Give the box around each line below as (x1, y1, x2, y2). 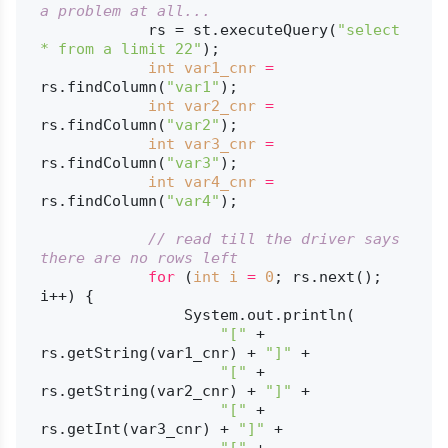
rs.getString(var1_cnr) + (39, 343, 265, 362)
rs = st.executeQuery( (147, 20, 337, 39)
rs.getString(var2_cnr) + (39, 381, 265, 400)
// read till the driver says (147, 229, 400, 248)
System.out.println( (39, 305, 184, 324)
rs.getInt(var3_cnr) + (39, 419, 238, 438)
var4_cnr (183, 172, 256, 191)
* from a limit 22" (39, 39, 202, 58)
